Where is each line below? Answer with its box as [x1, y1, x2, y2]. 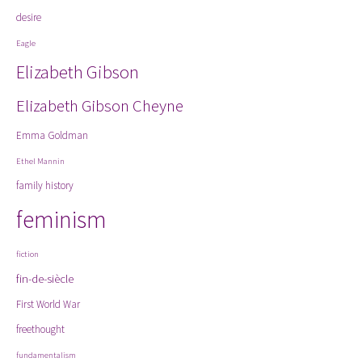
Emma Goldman [16, 128, 88, 142]
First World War [16, 297, 80, 311]
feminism [16, 204, 107, 234]
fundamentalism [16, 350, 76, 360]
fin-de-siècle [16, 271, 74, 286]
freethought [16, 322, 65, 336]
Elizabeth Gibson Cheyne [16, 95, 183, 116]
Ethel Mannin [16, 156, 65, 166]
